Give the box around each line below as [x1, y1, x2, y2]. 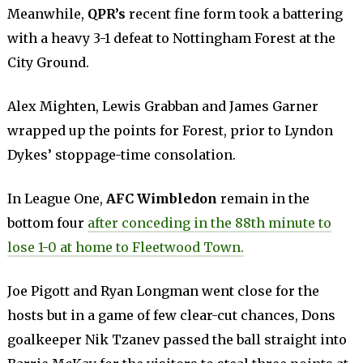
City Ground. [6, 54, 89, 70]
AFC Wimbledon [105, 190, 217, 207]
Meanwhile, [6, 6, 88, 22]
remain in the [216, 190, 310, 207]
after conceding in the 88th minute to [87, 215, 331, 231]
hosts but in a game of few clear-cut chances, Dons [6, 307, 335, 323]
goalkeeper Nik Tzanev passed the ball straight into [6, 331, 347, 348]
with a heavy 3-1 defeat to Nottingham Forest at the [6, 30, 335, 46]
